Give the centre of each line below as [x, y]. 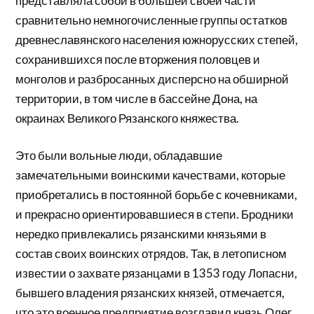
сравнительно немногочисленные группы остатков [152, 20]
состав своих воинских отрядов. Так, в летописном [151, 254]
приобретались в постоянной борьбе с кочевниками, [157, 195]
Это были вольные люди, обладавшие [119, 156]
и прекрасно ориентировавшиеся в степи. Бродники [155, 214]
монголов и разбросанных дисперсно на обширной [152, 78]
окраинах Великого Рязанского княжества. [128, 118]
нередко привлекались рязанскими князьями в [141, 234]
